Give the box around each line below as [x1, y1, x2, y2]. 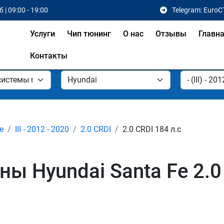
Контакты [30, 51, 68, 60]
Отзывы [155, 29, 187, 38]
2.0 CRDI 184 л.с [122, 124, 181, 134]
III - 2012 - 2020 [15, 124, 69, 134]
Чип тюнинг [67, 29, 111, 38]
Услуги [30, 29, 55, 38]
